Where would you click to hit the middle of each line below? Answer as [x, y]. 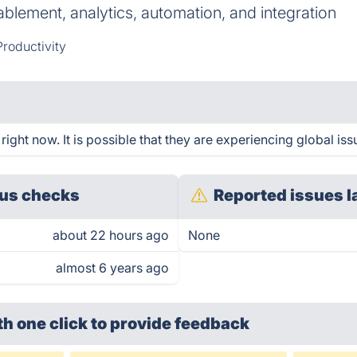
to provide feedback [171, 324]
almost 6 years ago [112, 268]
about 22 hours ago [111, 235]
